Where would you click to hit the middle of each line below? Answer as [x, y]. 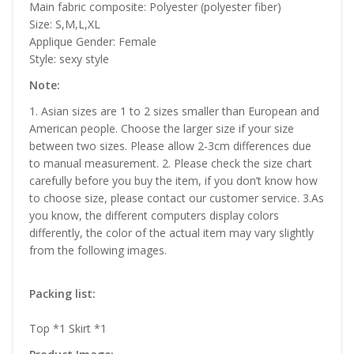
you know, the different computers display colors [154, 215]
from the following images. [98, 250]
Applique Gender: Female [93, 41]
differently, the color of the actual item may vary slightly [171, 232]
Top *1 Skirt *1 [68, 329]
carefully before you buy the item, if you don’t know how [173, 180]
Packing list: [62, 294]
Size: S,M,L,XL [65, 24]
